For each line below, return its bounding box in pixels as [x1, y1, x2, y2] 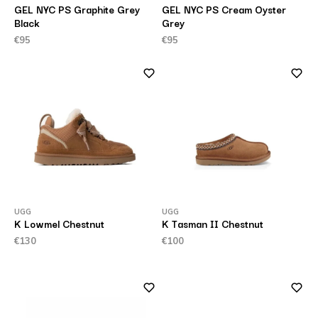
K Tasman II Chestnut [162, 216, 263, 231]
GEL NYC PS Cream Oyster [162, 1, 286, 17]
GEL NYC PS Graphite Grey [13, 1, 140, 17]
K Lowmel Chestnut [13, 216, 104, 231]
